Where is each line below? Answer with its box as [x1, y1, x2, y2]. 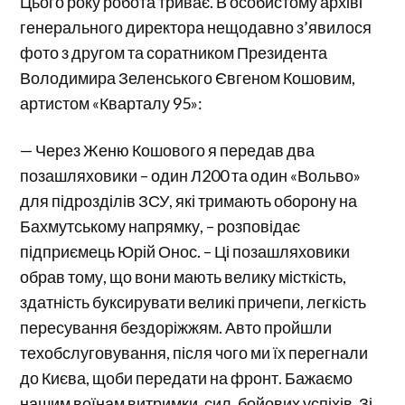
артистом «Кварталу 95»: [20, 93, 203, 114]
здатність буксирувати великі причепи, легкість [20, 292, 367, 313]
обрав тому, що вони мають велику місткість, [20, 267, 347, 287]
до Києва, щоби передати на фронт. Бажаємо [20, 368, 353, 389]
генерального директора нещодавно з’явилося [20, 17, 372, 38]
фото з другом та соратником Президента [20, 42, 328, 63]
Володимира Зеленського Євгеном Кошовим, [20, 68, 356, 89]
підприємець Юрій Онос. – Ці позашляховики [20, 241, 351, 262]
